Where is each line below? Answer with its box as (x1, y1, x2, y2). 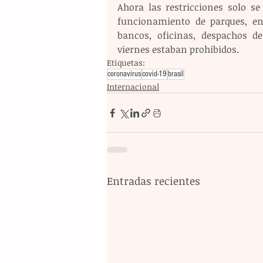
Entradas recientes (107, 174, 200, 188)
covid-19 (142, 69, 167, 79)
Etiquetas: (107, 57, 145, 69)
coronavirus (107, 69, 141, 79)
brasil (168, 69, 184, 79)
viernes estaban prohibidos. (117, 43, 239, 56)
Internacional (107, 81, 159, 93)
